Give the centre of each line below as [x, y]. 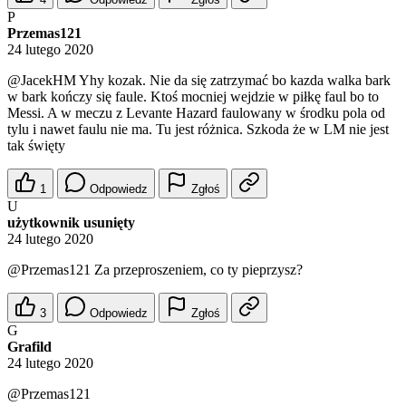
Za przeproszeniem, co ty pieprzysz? [197, 270]
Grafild [29, 347]
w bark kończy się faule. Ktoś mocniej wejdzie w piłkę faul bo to [193, 97]
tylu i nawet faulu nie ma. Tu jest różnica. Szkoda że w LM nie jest [198, 130]
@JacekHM [42, 81]
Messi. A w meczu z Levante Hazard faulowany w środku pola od [196, 113]
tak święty [36, 146]
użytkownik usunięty [71, 223]
